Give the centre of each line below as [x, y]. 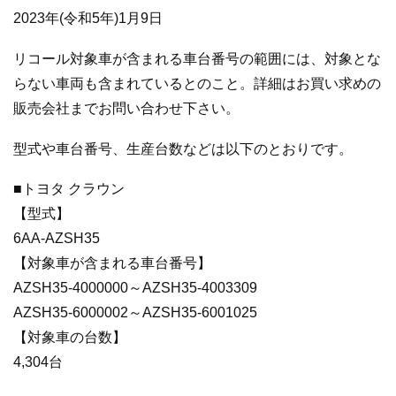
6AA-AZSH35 [57, 239]
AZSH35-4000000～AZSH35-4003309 [135, 288]
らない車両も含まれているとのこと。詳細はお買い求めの [197, 83]
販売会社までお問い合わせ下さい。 [126, 108]
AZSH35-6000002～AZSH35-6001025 [135, 313]
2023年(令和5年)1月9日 [88, 19]
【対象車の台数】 [70, 338]
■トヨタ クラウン [69, 189]
